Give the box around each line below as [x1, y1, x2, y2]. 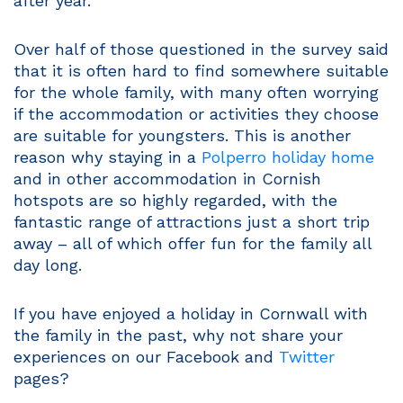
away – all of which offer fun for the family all [13, 233, 372, 253]
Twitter [279, 346, 335, 366]
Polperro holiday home [201, 147, 374, 166]
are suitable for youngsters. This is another [13, 125, 351, 145]
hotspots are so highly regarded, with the [13, 190, 337, 210]
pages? [13, 368, 69, 388]
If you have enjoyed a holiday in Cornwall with [13, 303, 368, 323]
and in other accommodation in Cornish [13, 168, 321, 188]
